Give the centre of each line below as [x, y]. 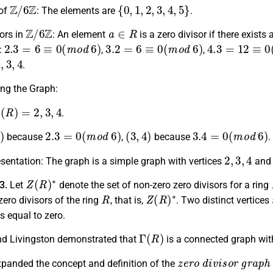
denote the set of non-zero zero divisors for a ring [164, 185]
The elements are [79, 10]
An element [82, 34]
